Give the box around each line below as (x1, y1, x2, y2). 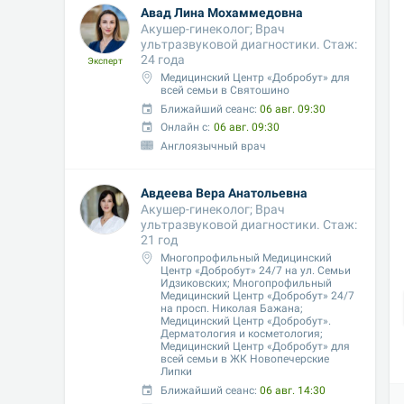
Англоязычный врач (161, 140, 267, 152)
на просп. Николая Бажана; (161, 302, 304, 315)
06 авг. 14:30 (260, 384, 326, 397)
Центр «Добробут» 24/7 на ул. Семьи (161, 264, 352, 277)
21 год (141, 233, 178, 247)
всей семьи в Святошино (161, 84, 290, 96)
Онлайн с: (161, 121, 211, 133)
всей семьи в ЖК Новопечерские (161, 353, 330, 365)
